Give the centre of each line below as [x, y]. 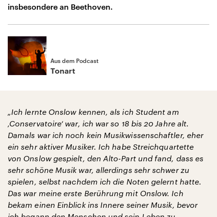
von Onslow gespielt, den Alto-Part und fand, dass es [106, 158]
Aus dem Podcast [74, 61]
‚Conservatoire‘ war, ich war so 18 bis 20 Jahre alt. [99, 123]
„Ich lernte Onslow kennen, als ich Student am [93, 112]
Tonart [63, 71]
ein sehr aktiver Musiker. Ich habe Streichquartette [101, 147]
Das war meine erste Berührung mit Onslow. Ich [96, 193]
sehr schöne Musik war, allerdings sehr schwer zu [99, 170]
